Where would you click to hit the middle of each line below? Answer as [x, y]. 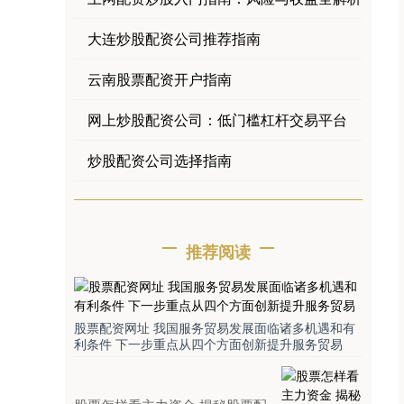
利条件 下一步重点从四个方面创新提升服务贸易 [208, 344]
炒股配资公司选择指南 [160, 160]
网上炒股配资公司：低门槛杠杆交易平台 [217, 119]
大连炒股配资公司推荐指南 [174, 38]
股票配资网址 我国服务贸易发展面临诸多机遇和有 [215, 327]
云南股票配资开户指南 [160, 79]
